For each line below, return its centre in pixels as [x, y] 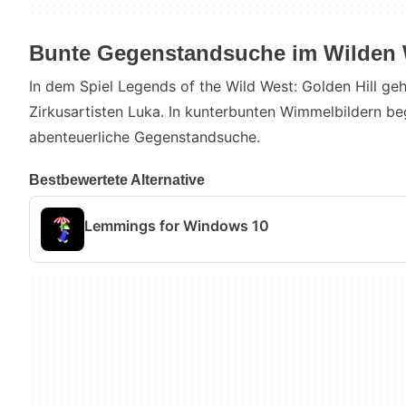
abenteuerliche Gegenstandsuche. [145, 137]
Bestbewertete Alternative [117, 180]
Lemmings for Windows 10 [177, 225]
